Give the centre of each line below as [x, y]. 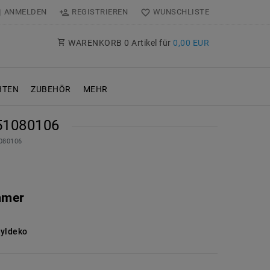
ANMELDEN [25, 12]
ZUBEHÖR [51, 89]
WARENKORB [95, 43]
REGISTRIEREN [100, 12]
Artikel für [151, 43]
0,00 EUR [191, 43]
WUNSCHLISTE [181, 12]
